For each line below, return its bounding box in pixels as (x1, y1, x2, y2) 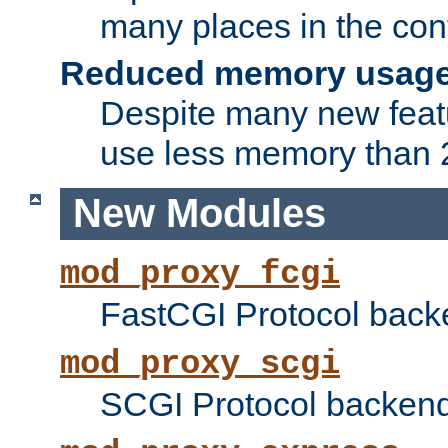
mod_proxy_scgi (60, 345, 340, 384)
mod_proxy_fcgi (60, 255, 340, 294)
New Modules (72, 191, 326, 236)
